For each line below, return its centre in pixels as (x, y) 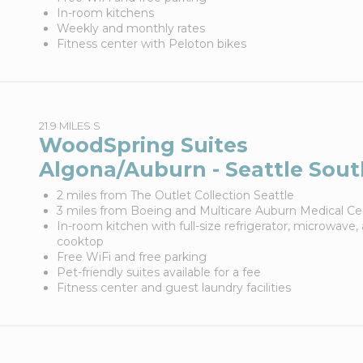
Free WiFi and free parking (131, 257)
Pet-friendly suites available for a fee (158, 272)
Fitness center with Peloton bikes (151, 44)
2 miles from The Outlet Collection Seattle (175, 195)
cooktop (80, 241)
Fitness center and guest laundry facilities (173, 288)
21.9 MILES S (69, 126)
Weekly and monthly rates (130, 28)
